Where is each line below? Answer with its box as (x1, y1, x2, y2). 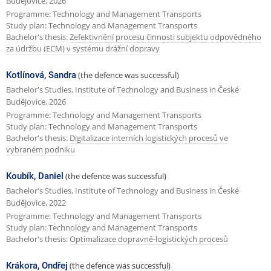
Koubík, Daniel (6, 171, 64, 182)
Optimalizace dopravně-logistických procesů (70, 233, 228, 244)
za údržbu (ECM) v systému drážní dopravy (6, 42, 160, 54)
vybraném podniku (6, 143, 75, 155)
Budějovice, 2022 (6, 197, 66, 209)
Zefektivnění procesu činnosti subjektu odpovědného (70, 31, 261, 42)
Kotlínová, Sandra (6, 70, 76, 81)
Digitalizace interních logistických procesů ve (70, 132, 228, 143)
